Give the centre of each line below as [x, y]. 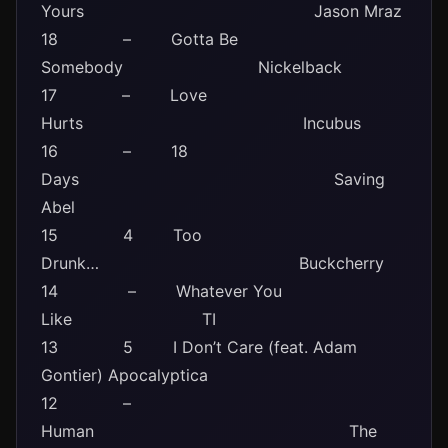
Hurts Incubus [201, 123]
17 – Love [124, 95]
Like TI [128, 319]
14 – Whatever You [161, 291]
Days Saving [213, 179]
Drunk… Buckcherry [212, 263]
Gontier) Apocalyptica [124, 375]
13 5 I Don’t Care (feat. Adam [199, 347]
